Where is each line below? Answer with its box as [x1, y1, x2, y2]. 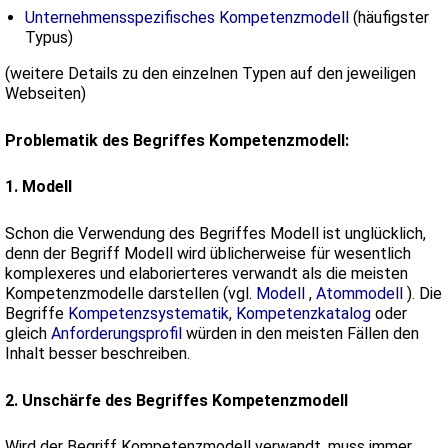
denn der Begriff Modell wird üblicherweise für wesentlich [5, 244, 411, 264]
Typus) [25, 27, 73, 47]
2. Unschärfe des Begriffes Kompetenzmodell [5, 390, 348, 410]
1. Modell [5, 177, 72, 197]
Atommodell [316, 284, 407, 304]
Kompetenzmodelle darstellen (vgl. [5, 284, 256, 304]
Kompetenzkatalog [236, 304, 371, 324]
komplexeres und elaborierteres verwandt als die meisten [5, 264, 408, 284]
